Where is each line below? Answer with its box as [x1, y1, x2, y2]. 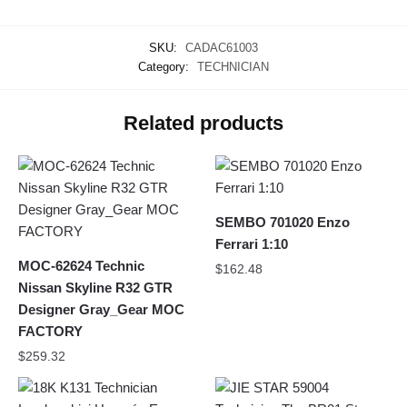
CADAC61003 [185, 41, 258, 55]
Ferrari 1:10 [215, 235, 289, 252]
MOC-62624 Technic [18, 257, 144, 273]
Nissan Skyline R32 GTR [18, 279, 173, 295]
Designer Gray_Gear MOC [18, 301, 184, 317]
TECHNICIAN [197, 60, 269, 74]
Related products [124, 111, 283, 134]
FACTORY [18, 323, 83, 339]
